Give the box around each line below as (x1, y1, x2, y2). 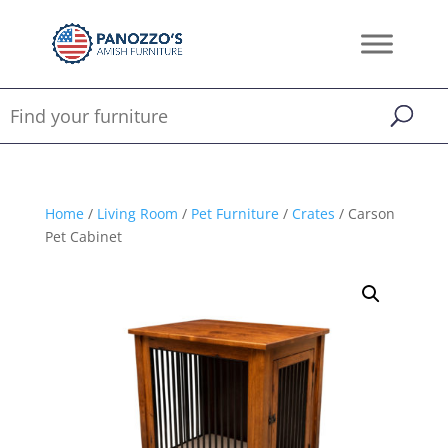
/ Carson (334, 204, 395, 223)
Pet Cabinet (44, 227, 122, 246)
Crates (291, 204, 335, 223)
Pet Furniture (190, 204, 279, 223)
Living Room (96, 204, 178, 223)
